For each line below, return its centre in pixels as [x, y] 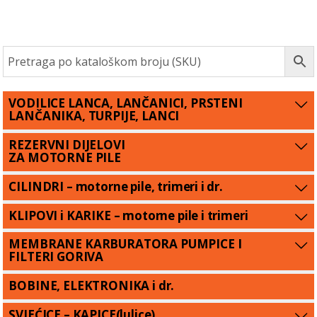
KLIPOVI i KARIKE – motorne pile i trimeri [128, 215]
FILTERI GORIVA [56, 257]
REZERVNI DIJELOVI [67, 145]
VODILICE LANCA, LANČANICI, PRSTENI [126, 103]
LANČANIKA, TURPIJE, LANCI [94, 116]
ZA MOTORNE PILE [65, 158]
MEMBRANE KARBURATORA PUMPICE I [125, 244]
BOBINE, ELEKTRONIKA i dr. [92, 285]
